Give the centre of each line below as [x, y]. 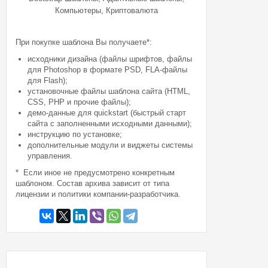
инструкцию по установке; [75, 134]
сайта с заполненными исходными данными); [110, 124]
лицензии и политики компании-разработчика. [98, 194]
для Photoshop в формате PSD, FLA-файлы [108, 70]
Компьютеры [78, 10]
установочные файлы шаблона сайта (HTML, [109, 91]
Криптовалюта [132, 10]
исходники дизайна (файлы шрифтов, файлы [110, 59]
